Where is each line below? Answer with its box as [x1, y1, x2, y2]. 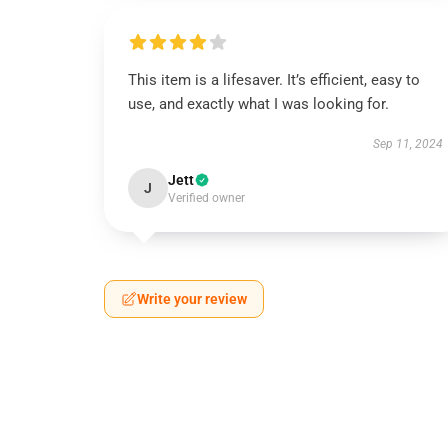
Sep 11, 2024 [372, 137, 443, 151]
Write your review [137, 291, 247, 307]
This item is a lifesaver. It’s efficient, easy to [128, 71, 420, 89]
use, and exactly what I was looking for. [128, 95, 389, 113]
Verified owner [168, 191, 245, 205]
